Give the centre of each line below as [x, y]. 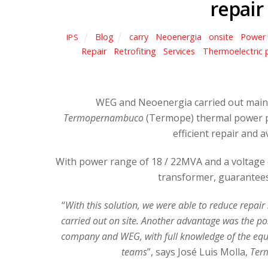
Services [179, 51]
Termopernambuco [104, 118]
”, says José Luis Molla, [198, 252]
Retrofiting [135, 51]
